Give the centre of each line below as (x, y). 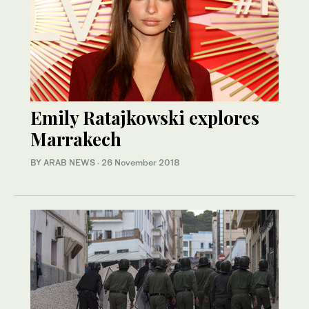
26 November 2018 (141, 163)
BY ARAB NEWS (64, 163)
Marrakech (76, 139)
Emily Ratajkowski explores (145, 118)
